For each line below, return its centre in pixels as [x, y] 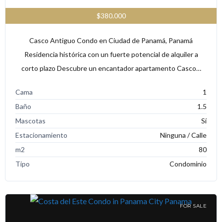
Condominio [188, 164]
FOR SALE [193, 206]
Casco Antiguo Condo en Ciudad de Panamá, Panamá [111, 40]
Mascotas [30, 120]
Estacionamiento [41, 135]
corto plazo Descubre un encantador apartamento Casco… [111, 68]
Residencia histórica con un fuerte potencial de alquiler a [111, 54]
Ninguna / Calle [183, 135]
